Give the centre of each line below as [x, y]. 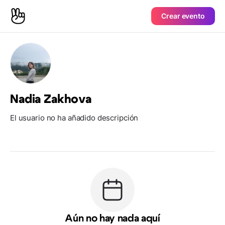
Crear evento [183, 16]
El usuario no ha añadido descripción [74, 118]
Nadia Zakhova [51, 99]
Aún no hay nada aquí [113, 218]
